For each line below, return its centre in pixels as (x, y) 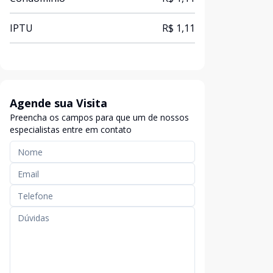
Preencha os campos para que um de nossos (99, 117)
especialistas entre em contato (71, 129)
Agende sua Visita (58, 103)
